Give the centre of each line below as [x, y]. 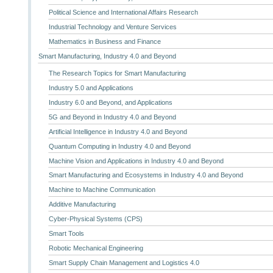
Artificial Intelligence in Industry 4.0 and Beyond [118, 131]
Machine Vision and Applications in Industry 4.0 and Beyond [136, 161]
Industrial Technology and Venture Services [112, 27]
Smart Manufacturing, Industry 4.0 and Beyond [108, 56]
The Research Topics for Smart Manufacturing [117, 73]
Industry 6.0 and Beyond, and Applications [110, 102]
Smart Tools [66, 233]
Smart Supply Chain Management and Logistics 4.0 [124, 262]
